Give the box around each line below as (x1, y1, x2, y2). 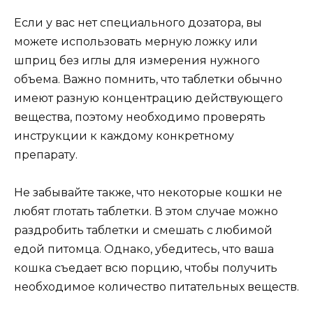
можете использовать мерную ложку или (14, 35, 258, 49)
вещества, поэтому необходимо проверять (14, 110, 265, 124)
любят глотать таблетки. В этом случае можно (14, 205, 278, 219)
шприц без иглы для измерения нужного (14, 54, 260, 68)
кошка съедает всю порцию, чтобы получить (14, 261, 277, 275)
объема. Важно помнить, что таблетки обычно (14, 73, 282, 87)
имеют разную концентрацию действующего (14, 92, 283, 105)
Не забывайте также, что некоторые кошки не (14, 186, 282, 200)
